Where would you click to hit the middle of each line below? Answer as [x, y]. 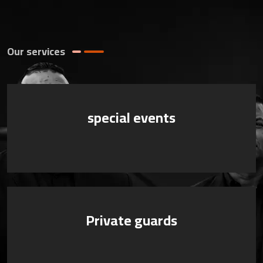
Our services [36, 51]
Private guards [131, 220]
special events [131, 117]
